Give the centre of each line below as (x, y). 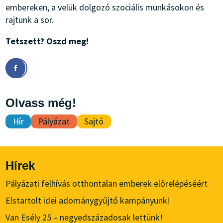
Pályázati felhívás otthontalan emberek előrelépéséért (107, 184)
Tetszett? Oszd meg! (47, 41)
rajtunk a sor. (30, 19)
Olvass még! (41, 103)
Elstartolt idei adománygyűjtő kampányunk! (88, 201)
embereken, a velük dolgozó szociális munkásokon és (105, 7)
